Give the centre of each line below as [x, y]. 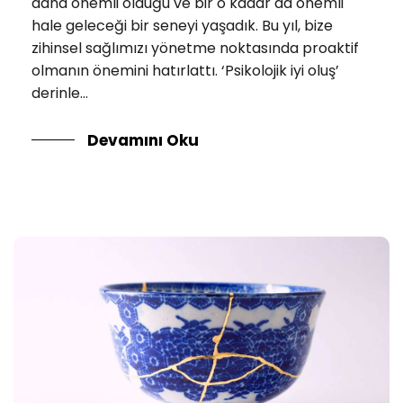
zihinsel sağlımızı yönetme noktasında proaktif [195, 48]
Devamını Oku [143, 141]
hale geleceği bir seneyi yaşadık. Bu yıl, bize [182, 25]
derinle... [60, 93]
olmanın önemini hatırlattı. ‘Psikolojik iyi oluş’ [185, 70]
